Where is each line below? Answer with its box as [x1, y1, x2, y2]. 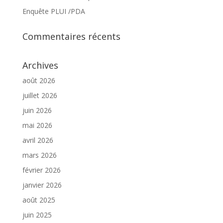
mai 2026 [22, 120, 52, 130]
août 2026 [22, 76, 55, 86]
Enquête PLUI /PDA [22, 6, 85, 16]
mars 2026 [22, 150, 57, 160]
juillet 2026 [22, 91, 57, 101]
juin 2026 [22, 106, 52, 115]
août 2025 [22, 195, 55, 205]
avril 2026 [22, 135, 53, 145]
